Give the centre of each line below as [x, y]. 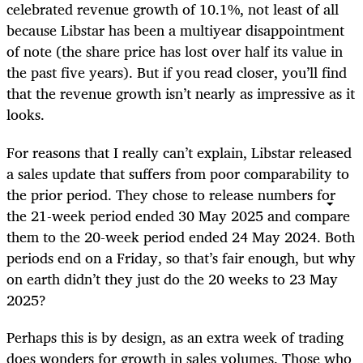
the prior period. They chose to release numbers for [171, 194]
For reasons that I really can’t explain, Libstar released [179, 152]
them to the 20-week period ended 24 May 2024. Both [181, 236]
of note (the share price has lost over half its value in [175, 51]
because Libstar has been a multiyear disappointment [175, 30]
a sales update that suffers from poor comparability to [178, 173]
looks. [26, 115]
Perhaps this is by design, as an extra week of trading [175, 337]
